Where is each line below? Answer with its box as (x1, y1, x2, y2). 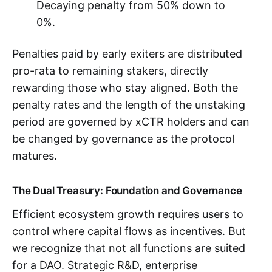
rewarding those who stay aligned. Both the (12, 81, 238, 94)
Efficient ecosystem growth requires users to (12, 207, 243, 220)
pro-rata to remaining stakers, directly (12, 64, 208, 77)
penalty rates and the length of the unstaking (12, 98, 245, 111)
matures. (12, 149, 57, 162)
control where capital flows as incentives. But (12, 224, 246, 237)
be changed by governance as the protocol (12, 132, 234, 145)
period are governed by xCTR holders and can (12, 115, 250, 128)
